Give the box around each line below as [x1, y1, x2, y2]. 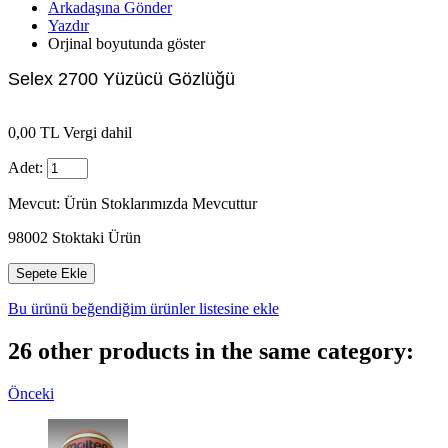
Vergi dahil [59, 124, 132, 142]
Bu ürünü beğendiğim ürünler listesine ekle [8, 300, 279, 318]
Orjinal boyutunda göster [48, 35, 205, 53]
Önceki [8, 385, 54, 403]
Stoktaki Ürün [52, 229, 141, 247]
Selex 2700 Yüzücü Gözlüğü [8, 69, 235, 90]
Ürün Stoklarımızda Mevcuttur [64, 195, 257, 213]
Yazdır [48, 17, 89, 35]
